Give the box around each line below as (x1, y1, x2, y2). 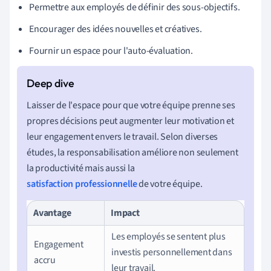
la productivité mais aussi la (27, 161, 135, 175)
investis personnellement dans (111, 245, 232, 259)
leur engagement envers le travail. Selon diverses (27, 129, 218, 143)
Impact (111, 206, 140, 220)
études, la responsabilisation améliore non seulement (27, 145, 238, 159)
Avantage (33, 206, 72, 220)
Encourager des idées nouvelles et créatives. (29, 22, 202, 36)
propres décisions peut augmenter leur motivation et (27, 114, 234, 128)
